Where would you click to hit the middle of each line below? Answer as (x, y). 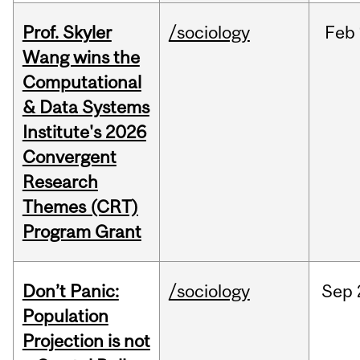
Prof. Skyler (67, 33)
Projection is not (86, 341)
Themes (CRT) (80, 207)
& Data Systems (86, 107)
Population (65, 316)
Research (60, 182)
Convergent (69, 157)
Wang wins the (81, 57)
